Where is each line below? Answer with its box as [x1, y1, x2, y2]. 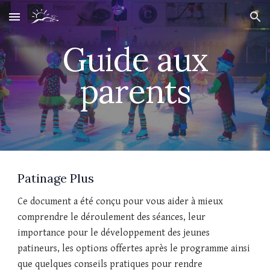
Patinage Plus [17, 171, 95, 186]
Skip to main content [10, 17, 95, 28]
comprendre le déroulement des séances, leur [17, 212, 206, 223]
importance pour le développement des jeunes [17, 227, 210, 239]
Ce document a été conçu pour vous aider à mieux [17, 196, 224, 207]
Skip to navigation [185, 17, 260, 28]
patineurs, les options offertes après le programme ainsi [17, 243, 251, 254]
